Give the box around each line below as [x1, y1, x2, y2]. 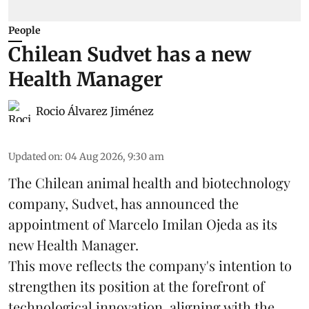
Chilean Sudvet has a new [8, 41, 251, 67]
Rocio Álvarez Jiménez [36, 103, 154, 118]
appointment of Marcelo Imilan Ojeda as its [8, 214, 277, 233]
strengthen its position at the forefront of [8, 276, 265, 295]
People [8, 23, 41, 37]
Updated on [8, 150, 60, 163]
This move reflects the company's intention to [8, 255, 292, 275]
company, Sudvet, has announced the [8, 193, 239, 212]
